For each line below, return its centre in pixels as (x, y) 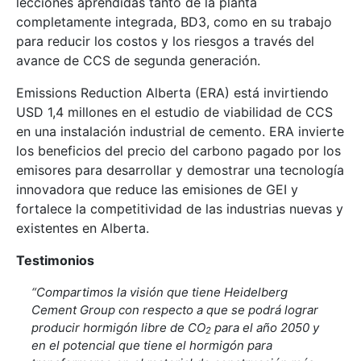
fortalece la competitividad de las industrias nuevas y (180, 208)
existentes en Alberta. (83, 228)
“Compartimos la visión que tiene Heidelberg (160, 292)
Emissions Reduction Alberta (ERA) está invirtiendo (172, 92)
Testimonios (55, 260)
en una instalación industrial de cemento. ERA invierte (180, 131)
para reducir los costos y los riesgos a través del (165, 41)
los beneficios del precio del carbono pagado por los (178, 150)
